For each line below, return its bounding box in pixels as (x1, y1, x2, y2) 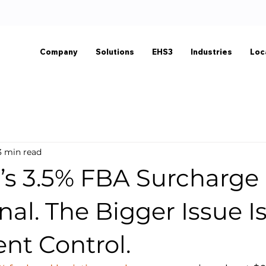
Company (40, 49, 78, 57)
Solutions (96, 49, 134, 57)
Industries (191, 49, 232, 57)
